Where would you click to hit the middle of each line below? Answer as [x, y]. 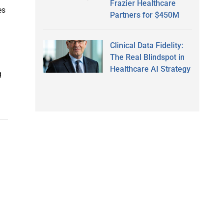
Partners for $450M [144, 15]
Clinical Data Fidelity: [146, 45]
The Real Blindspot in [147, 57]
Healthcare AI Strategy [150, 69]
